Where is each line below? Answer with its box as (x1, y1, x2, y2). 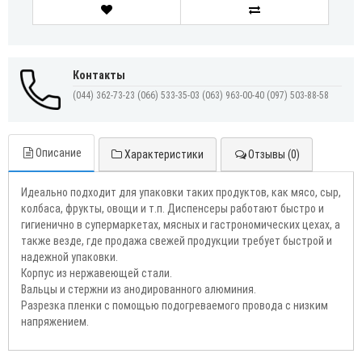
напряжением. (21, 314, 89, 328)
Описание (36, 145, 82, 159)
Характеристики (122, 147, 204, 161)
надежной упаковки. (21, 250, 118, 263)
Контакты (73, 68, 125, 82)
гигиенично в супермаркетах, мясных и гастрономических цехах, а (21, 217, 340, 231)
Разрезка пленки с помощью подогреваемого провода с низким (21, 298, 328, 312)
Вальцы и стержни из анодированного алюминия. (21, 282, 256, 296)
